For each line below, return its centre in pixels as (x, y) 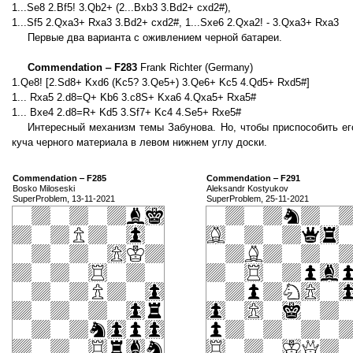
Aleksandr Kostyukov (247, 189)
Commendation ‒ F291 (253, 178)
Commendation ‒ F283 (82, 68)
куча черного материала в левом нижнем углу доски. (139, 143)
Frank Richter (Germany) (195, 68)
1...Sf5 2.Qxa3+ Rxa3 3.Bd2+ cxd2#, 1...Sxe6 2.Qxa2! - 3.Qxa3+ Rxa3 (175, 23)
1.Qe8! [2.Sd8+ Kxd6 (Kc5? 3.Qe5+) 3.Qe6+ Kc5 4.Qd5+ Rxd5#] (161, 83)
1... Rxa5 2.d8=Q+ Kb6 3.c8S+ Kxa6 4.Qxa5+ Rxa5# (134, 98)
